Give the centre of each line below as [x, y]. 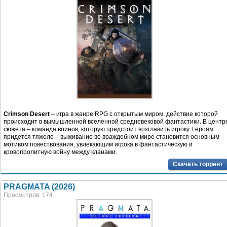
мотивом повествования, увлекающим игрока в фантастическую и [98, 144]
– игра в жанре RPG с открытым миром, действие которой [134, 114]
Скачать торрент [198, 164]
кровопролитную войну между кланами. [60, 152]
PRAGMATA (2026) [39, 186]
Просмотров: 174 [28, 195]
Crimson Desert [27, 114]
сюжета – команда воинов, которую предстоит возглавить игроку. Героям [108, 129]
